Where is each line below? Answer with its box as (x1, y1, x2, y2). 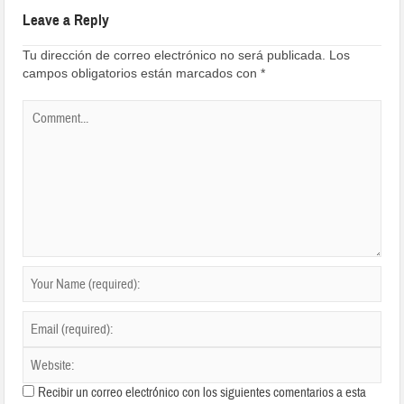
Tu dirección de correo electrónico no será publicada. (23, 48, 326, 63)
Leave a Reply (23, 11, 110, 31)
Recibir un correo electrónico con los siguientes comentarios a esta (38, 384, 367, 402)
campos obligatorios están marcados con (23, 66, 262, 81)
